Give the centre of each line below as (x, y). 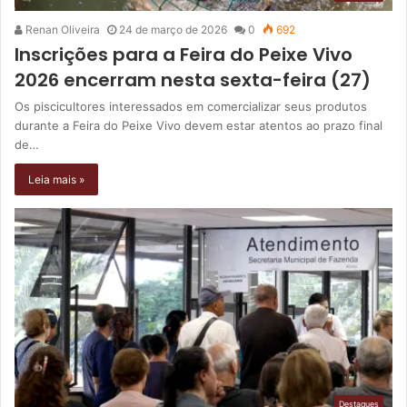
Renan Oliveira (61, 29)
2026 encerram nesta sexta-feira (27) (193, 79)
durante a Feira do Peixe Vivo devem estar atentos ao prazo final (199, 125)
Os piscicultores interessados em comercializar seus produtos (191, 106)
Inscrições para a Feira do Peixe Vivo (184, 54)
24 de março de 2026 (173, 29)
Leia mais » (56, 179)
